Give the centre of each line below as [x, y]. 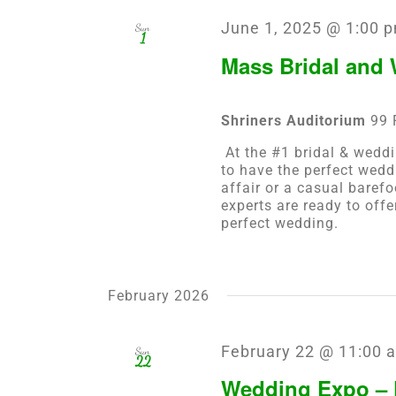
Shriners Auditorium [295, 120]
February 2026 [159, 295]
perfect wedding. [279, 223]
